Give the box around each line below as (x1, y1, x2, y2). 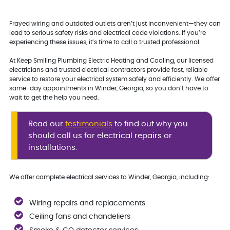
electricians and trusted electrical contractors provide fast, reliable (9, 67, 207, 73)
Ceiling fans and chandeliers (29, 213, 130, 221)
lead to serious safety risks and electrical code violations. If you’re (9, 30, 206, 36)
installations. (28, 143, 78, 151)
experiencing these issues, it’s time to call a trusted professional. (9, 39, 201, 46)
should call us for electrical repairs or (28, 131, 172, 140)
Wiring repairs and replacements (29, 199, 145, 207)
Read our (28, 120, 66, 128)
